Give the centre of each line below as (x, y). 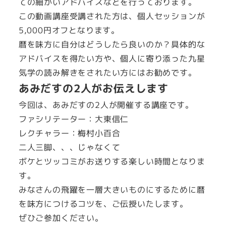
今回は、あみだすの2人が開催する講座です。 (106, 105)
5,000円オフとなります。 (69, 30)
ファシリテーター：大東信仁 (74, 119)
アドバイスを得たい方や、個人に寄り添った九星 (112, 58)
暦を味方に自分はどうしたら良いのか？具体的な (112, 44)
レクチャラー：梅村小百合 (69, 133)
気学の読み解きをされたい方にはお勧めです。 (107, 72)
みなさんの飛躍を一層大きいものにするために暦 (112, 189)
